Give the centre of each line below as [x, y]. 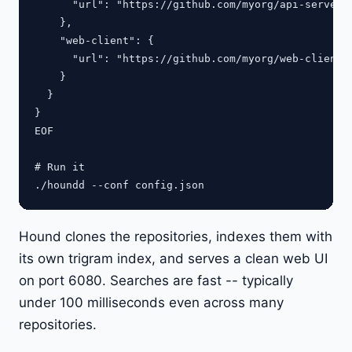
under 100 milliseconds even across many [151, 302]
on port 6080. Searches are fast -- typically [156, 280]
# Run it [60, 167]
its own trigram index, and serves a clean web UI [173, 258]
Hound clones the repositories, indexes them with [176, 236]
